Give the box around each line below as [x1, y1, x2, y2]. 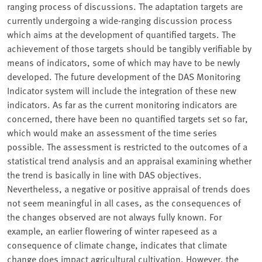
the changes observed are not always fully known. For [7, 210, 222, 223]
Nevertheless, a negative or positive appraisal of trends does [7, 182, 250, 195]
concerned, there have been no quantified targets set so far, [7, 112, 248, 125]
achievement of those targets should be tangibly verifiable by [7, 42, 251, 55]
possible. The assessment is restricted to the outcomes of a [7, 140, 247, 153]
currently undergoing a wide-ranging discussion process [7, 13, 232, 27]
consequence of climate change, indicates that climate [7, 238, 227, 251]
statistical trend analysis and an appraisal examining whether [7, 154, 251, 167]
